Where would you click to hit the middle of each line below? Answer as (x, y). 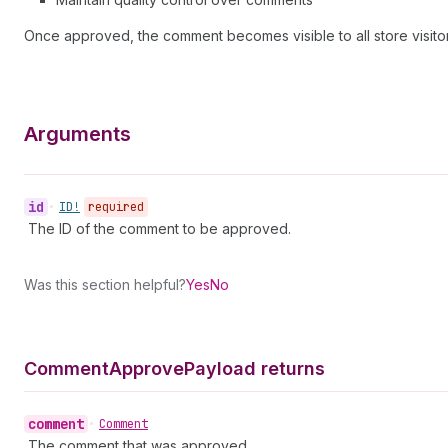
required (116, 207)
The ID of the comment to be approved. (159, 228)
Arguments (77, 134)
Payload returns (254, 368)
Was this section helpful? (105, 284)
